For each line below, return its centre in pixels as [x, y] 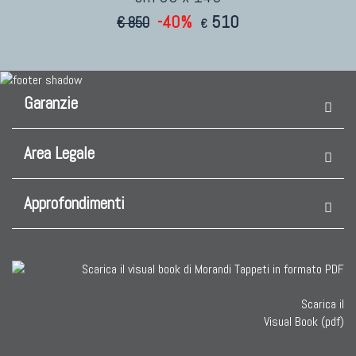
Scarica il [323, 304]
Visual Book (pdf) [304, 322]
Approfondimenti [74, 204]
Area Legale [59, 154]
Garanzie [51, 104]
